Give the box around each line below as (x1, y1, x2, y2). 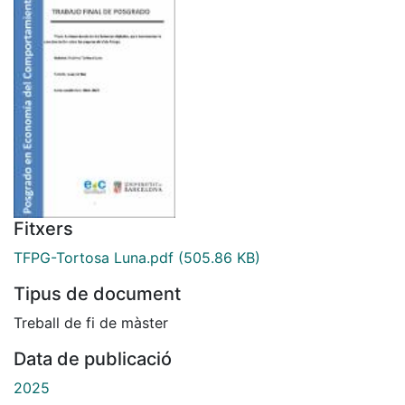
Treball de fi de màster (14, 313, 168, 332)
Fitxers (14, 217, 73, 240)
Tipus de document (14, 282, 181, 305)
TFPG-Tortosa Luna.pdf (14, 248, 174, 267)
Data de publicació (14, 347, 172, 370)
